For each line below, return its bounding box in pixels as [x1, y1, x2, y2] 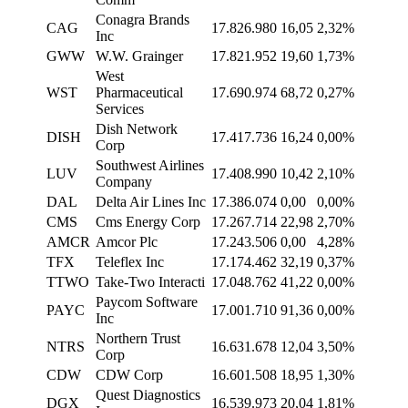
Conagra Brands [96, 12, 189, 28]
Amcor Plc [96, 234, 158, 250]
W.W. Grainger [96, 48, 183, 65]
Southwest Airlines [96, 158, 204, 174]
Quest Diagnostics [96, 387, 200, 403]
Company [96, 174, 152, 190]
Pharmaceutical [96, 85, 183, 101]
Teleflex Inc [96, 254, 164, 270]
